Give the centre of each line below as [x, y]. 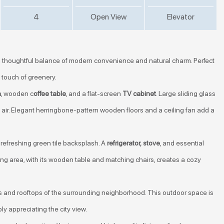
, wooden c [17, 93]
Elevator [180, 17]
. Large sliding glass [186, 93]
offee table [50, 93]
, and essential [182, 143]
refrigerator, [123, 143]
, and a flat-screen [94, 93]
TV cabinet [139, 93]
